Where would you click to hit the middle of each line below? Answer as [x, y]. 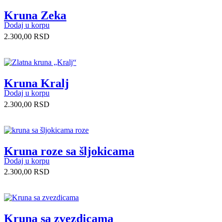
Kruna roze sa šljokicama [69, 151]
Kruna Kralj [36, 83]
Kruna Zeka [35, 15]
